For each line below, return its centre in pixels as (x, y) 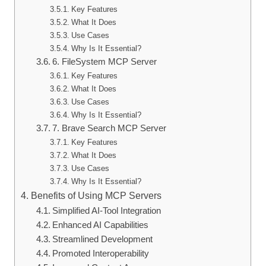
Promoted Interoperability (101, 253)
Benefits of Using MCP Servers (96, 195)
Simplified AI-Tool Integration (107, 210)
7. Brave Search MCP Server (110, 128)
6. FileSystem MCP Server (105, 61)
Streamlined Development (103, 239)
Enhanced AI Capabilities (101, 225)
